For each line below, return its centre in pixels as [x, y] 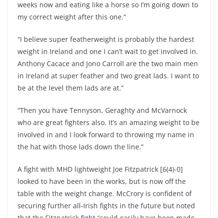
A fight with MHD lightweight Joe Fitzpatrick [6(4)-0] [100, 169]
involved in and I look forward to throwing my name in [106, 135]
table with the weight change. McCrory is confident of [105, 193]
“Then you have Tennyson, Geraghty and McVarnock [102, 110]
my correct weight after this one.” [72, 17]
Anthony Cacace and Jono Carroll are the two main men [108, 64]
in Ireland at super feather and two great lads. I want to [108, 76]
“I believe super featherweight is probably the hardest [106, 39]
